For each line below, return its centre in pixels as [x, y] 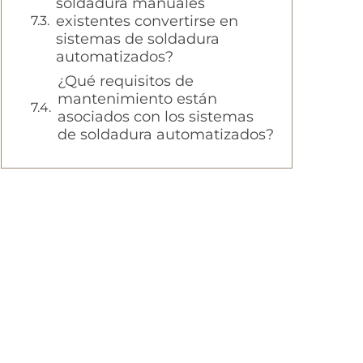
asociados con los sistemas [156, 117]
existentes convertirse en [147, 21]
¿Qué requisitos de [126, 81]
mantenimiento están [137, 99]
